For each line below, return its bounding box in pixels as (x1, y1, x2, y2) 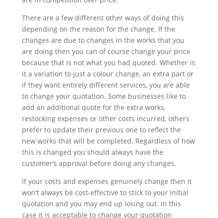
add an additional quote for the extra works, (21, 102, 165, 112)
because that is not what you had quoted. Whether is (21, 57, 195, 67)
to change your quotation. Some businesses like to (21, 91, 186, 101)
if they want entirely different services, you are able (21, 80, 190, 90)
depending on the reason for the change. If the (21, 24, 175, 34)
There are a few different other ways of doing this (21, 13, 184, 22)
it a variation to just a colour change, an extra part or (21, 69, 194, 78)
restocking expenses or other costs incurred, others (21, 113, 189, 123)
